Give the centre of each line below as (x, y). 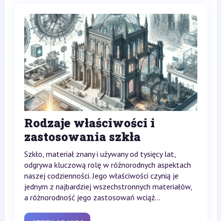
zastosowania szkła (82, 137)
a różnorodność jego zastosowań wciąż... (92, 198)
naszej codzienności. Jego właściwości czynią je (101, 176)
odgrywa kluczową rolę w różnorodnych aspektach (107, 165)
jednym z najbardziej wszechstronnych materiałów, (108, 187)
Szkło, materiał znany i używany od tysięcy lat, (100, 154)
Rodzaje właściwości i (89, 123)
